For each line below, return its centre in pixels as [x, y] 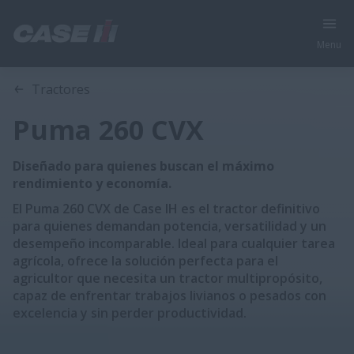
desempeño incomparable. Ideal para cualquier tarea [174, 243]
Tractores [61, 89]
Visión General [72, 67]
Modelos [236, 67]
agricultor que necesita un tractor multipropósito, [168, 278]
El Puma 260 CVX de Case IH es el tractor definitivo [166, 209]
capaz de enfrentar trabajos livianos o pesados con [169, 296]
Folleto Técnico [311, 67]
